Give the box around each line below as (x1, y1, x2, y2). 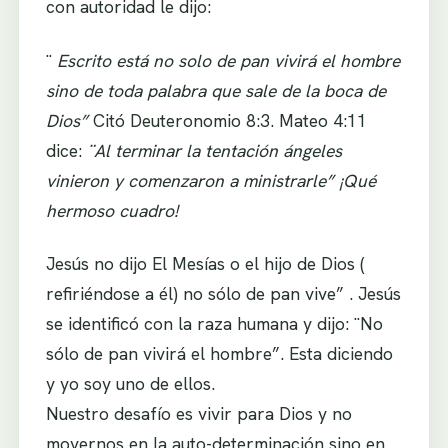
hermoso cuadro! (45, 198, 178, 222)
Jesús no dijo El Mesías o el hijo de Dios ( (45, 252, 364, 276)
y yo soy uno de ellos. (45, 372, 215, 396)
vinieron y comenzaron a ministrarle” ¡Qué (45, 168, 376, 192)
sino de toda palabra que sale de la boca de (45, 78, 386, 102)
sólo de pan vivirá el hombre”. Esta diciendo (45, 342, 393, 366)
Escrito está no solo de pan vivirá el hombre (51, 48, 400, 72)
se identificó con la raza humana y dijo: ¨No (45, 312, 383, 336)
